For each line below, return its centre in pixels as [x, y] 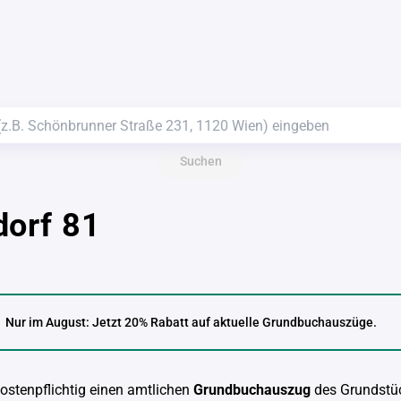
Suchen [200, 161]
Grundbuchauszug [252, 390]
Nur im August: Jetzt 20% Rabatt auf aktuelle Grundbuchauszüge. [191, 322]
